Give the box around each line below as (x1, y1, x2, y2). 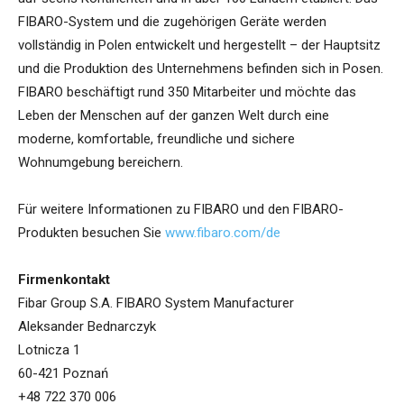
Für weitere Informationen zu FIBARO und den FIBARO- (18, 201, 344, 218)
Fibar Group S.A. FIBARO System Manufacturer (18, 295, 294, 312)
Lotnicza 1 (18, 342, 80, 359)
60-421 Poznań (18, 365, 108, 382)
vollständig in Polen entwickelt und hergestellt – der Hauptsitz (18, 37, 381, 54)
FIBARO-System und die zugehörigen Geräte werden (18, 14, 326, 31)
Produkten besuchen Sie (18, 225, 165, 242)
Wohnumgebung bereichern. (18, 154, 183, 171)
